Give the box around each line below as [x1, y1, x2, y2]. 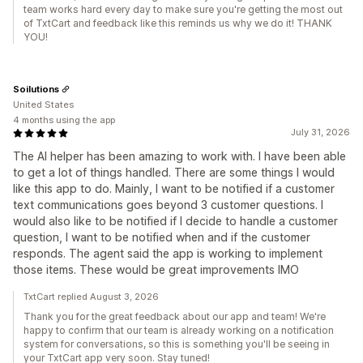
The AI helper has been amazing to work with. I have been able [13, 149, 346, 164]
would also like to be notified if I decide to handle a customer [13, 214, 338, 228]
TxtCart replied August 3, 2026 [23, 291, 159, 303]
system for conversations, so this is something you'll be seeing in [23, 338, 330, 351]
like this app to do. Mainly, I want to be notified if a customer [13, 181, 335, 196]
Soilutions [13, 83, 59, 95]
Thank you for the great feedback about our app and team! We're [23, 310, 326, 323]
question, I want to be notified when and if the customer [13, 230, 310, 245]
